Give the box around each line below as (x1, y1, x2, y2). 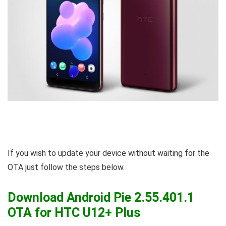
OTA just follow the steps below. (8, 162, 125, 172)
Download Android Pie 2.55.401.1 (8, 190, 194, 205)
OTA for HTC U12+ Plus (8, 205, 140, 220)
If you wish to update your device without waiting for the (8, 148, 209, 158)
